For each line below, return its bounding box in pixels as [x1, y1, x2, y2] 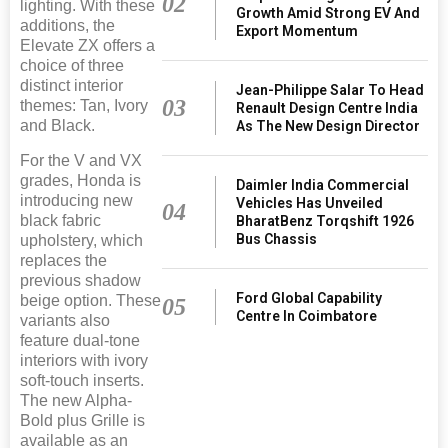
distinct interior [20, 76, 123, 94]
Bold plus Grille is [20, 411, 145, 429]
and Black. [20, 116, 95, 134]
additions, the [20, 16, 115, 34]
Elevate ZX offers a [20, 36, 155, 54]
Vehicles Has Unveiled [236, 194, 384, 211]
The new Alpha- [20, 391, 132, 409]
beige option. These [20, 291, 161, 309]
